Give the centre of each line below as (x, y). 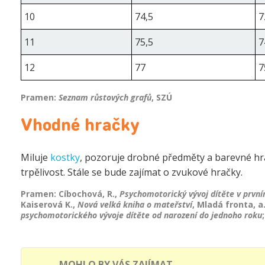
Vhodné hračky (80, 126)
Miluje (35, 157)
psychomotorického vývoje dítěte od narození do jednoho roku (141, 215)
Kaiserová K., (49, 204)
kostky (65, 157)
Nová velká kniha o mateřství (135, 204)
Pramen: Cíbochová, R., (70, 193)
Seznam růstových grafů (105, 97)
